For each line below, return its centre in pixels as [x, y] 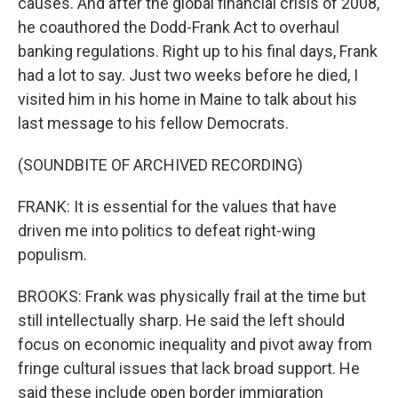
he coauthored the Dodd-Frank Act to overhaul [179, 27]
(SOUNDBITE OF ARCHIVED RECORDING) [160, 165]
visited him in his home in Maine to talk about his [187, 99]
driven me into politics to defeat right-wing [167, 231]
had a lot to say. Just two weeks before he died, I [188, 75]
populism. [52, 255]
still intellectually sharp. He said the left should [181, 320]
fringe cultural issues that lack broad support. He [189, 368]
